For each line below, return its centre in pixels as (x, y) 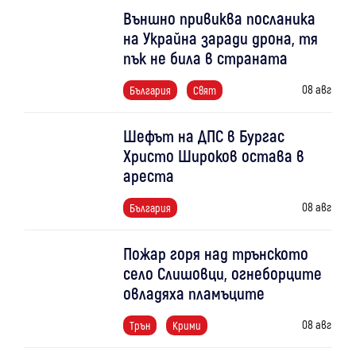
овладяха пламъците (193, 292)
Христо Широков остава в (213, 155)
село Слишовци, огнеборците (222, 273)
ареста (148, 175)
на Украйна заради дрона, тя (220, 37)
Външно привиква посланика (219, 17)
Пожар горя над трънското (215, 253)
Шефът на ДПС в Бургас (203, 135)
